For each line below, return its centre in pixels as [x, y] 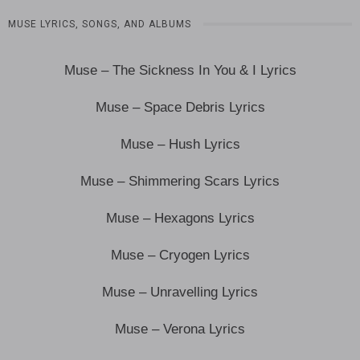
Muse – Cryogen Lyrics [180, 256]
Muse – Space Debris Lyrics [180, 108]
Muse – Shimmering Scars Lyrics [180, 182]
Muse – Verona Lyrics [180, 329]
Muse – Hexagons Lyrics [180, 219]
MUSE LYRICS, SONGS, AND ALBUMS [100, 25]
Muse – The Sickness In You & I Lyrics [180, 71]
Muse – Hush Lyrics [180, 145]
